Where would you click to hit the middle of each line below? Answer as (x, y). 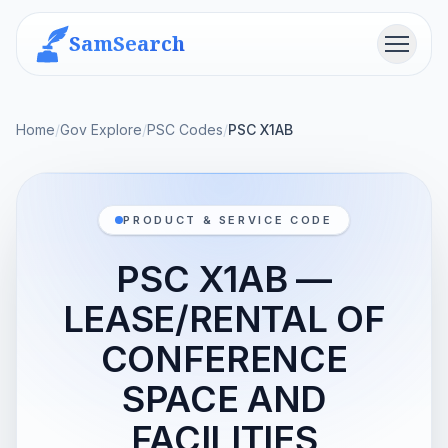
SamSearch (127, 43)
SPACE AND (224, 399)
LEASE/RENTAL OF (224, 319)
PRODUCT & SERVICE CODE (228, 220)
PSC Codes (185, 129)
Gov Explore (101, 129)
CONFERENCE (224, 359)
